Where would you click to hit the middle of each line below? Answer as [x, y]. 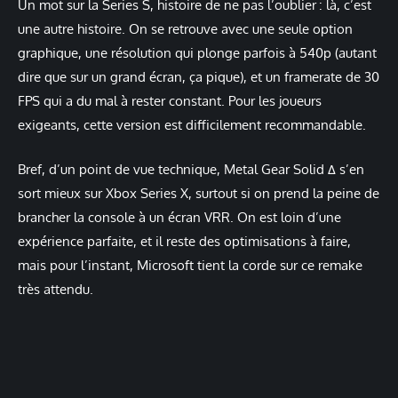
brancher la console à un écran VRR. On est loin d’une [179, 217]
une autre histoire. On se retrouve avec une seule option [185, 28]
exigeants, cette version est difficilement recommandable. [192, 124]
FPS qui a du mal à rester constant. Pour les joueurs [170, 100]
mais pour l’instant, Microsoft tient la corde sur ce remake [190, 265]
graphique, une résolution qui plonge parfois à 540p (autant [197, 52]
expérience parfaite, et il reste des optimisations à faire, [184, 241]
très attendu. [56, 289]
